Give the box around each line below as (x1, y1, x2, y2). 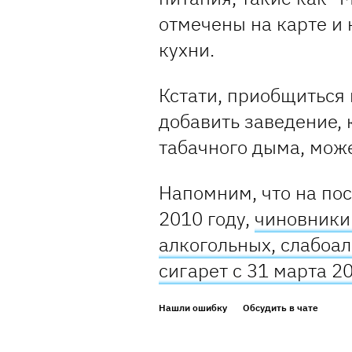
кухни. (159, 37, 214, 63)
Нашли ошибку (159, 302, 227, 314)
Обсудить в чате (243, 302, 318, 314)
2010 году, (159, 206, 255, 232)
